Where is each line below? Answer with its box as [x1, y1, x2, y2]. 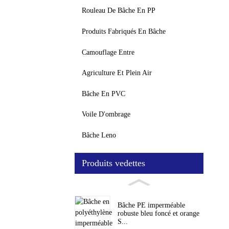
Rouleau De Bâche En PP [82, 7, 155, 15]
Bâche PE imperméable [118, 201, 185, 210]
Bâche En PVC [82, 89, 125, 98]
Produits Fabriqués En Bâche [82, 28, 166, 36]
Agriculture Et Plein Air [82, 69, 152, 77]
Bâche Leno [82, 131, 116, 140]
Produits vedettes [82, 157, 145, 168]
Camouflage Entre [82, 48, 134, 56]
